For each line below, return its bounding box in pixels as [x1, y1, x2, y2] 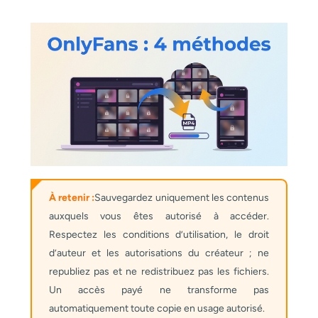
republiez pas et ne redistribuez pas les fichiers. [48, 265, 270, 278]
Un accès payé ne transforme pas [48, 284, 270, 297]
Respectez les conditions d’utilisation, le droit [48, 229, 270, 241]
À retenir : [48, 192, 95, 204]
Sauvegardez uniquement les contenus [94, 192, 270, 204]
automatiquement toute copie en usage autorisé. [48, 302, 265, 315]
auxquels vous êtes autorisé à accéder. [48, 210, 270, 223]
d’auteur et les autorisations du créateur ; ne [48, 247, 270, 260]
